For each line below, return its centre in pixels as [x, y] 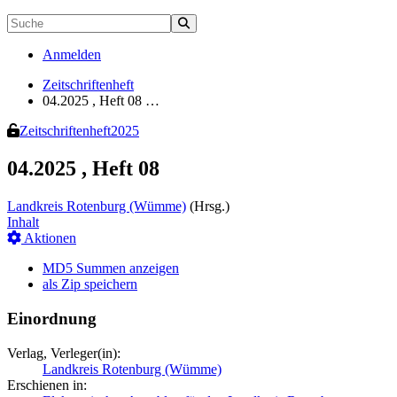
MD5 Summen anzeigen [111, 269]
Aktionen [49, 238]
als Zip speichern [90, 284]
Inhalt [23, 222]
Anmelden [72, 55]
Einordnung [52, 318]
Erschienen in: [47, 385]
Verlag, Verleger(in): [64, 353]
